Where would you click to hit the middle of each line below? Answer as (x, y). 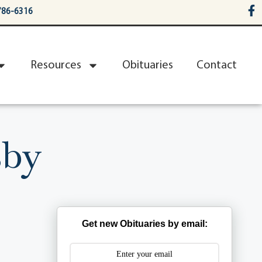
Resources (56, 65)
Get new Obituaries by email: (144, 224)
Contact (217, 65)
